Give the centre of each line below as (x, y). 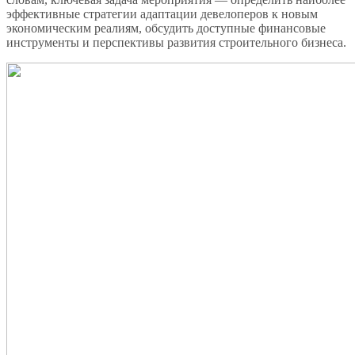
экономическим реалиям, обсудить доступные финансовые (166, 28)
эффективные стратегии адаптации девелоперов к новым (162, 13)
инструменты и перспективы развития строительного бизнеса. (176, 42)
